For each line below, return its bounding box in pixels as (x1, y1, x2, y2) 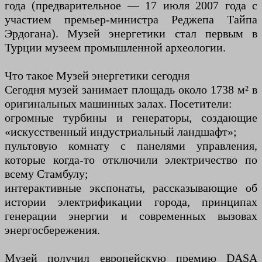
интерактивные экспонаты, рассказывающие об (5, 181, 257, 194)
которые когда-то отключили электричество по (5, 153, 257, 166)
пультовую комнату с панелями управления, (5, 139, 257, 152)
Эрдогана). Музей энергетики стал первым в (5, 26, 257, 40)
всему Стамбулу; (5, 167, 88, 180)
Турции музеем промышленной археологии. (5, 40, 226, 54)
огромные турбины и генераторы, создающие (5, 111, 257, 124)
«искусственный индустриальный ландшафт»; (5, 125, 237, 138)
